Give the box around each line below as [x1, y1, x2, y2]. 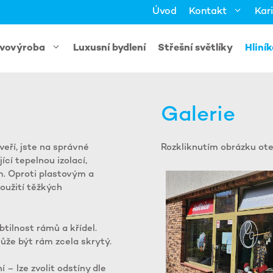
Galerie [161, 104, 235, 127]
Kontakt [189, 7, 227, 17]
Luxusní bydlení [73, 43, 146, 54]
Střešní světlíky [158, 43, 233, 54]
